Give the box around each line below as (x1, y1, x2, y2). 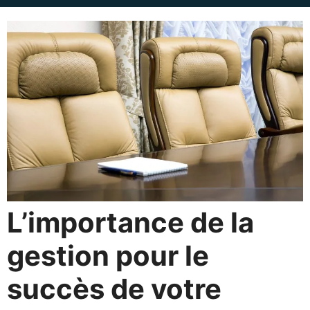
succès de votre (7, 272, 221, 306)
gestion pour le (7, 239, 209, 273)
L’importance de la (7, 206, 254, 239)
